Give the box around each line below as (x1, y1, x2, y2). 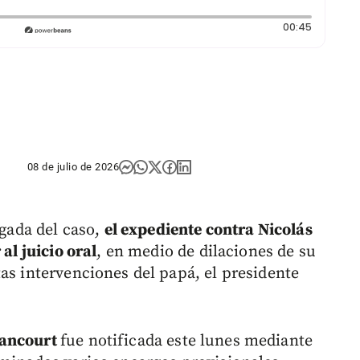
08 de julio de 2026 (27, 161, 120, 174)
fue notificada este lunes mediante (59, 331, 313, 352)
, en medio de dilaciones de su (96, 242, 316, 263)
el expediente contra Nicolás (104, 220, 313, 241)
